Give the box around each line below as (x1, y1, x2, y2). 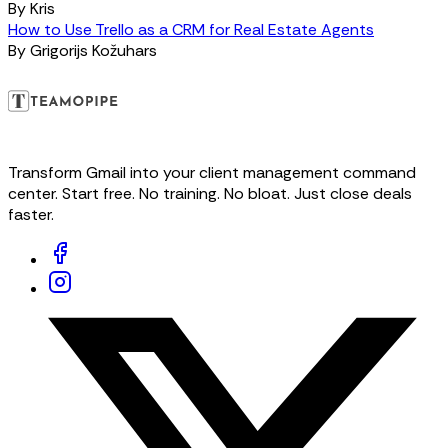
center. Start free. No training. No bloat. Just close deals (8, 183, 412, 205)
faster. (8, 204, 54, 226)
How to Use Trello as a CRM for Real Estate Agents (8, 19, 374, 41)
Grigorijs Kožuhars (30, 40, 157, 62)
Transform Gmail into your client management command (8, 162, 416, 184)
